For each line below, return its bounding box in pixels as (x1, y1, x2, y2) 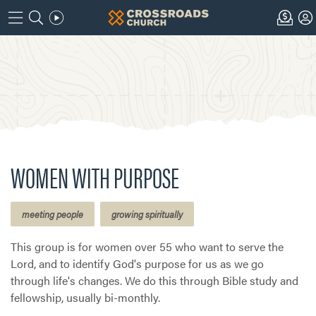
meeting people (22, 207, 83, 221)
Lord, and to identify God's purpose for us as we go (11, 255, 264, 272)
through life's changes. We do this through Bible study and (11, 272, 298, 288)
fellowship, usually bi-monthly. (11, 289, 160, 305)
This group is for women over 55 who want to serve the (11, 238, 284, 255)
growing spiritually (111, 207, 183, 221)
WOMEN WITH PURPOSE (11, 157, 179, 197)
